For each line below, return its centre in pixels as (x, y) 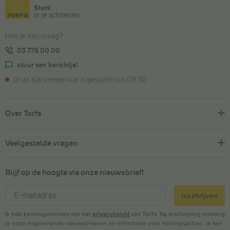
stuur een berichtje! (47, 65)
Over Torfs (23, 113)
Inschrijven (199, 196)
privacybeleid (111, 214)
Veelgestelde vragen (41, 143)
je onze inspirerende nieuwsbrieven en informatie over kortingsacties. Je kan (114, 224)
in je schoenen (57, 16)
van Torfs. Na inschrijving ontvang (177, 214)
